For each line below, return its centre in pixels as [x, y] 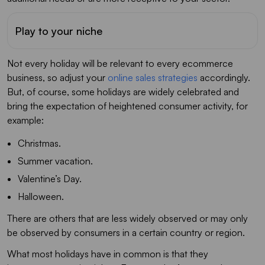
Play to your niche [59, 31]
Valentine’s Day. [50, 179]
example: [25, 120]
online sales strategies [153, 78]
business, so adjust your [57, 78]
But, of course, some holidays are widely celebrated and [123, 92]
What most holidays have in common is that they [108, 254]
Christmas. [39, 143]
